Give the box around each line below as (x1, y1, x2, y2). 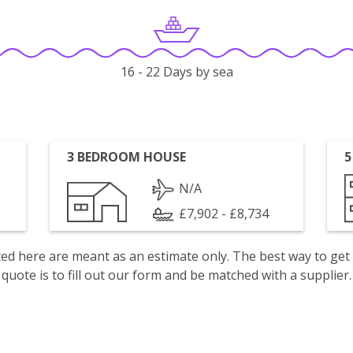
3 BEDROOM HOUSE (67, 148, 187, 165)
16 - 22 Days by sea (120, 63, 233, 81)
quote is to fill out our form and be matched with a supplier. (2, 266, 351, 284)
